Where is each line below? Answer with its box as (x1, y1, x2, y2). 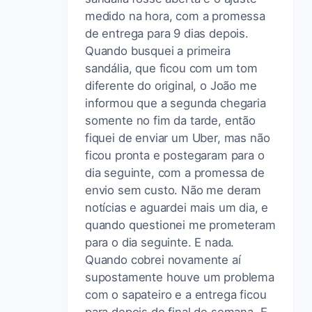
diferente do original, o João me (85, 78, 257, 93)
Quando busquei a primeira (85, 43, 231, 58)
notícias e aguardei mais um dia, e (85, 200, 269, 214)
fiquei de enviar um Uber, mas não (85, 130, 270, 145)
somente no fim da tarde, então (85, 113, 256, 127)
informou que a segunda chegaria (85, 95, 266, 110)
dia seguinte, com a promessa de (85, 165, 265, 180)
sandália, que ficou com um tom (85, 61, 258, 75)
